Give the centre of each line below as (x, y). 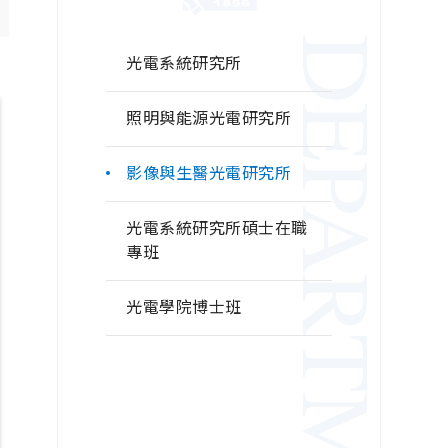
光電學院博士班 (184, 307)
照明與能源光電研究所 (209, 118)
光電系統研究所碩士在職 (217, 228)
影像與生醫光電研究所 (209, 173)
